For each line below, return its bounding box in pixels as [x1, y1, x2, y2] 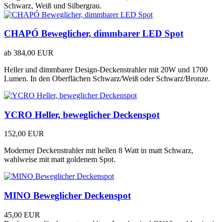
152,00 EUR [4, 129, 44, 138]
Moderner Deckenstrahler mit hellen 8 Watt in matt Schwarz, [4, 146, 193, 155]
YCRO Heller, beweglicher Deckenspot [4, 109, 160, 120]
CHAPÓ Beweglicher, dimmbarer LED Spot [4, 28, 183, 39]
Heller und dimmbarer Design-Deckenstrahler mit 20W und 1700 [4, 65, 208, 74]
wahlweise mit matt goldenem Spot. [4, 155, 115, 164]
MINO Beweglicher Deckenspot [4, 190, 131, 201]
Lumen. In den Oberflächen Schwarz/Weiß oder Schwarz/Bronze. [4, 74, 210, 83]
